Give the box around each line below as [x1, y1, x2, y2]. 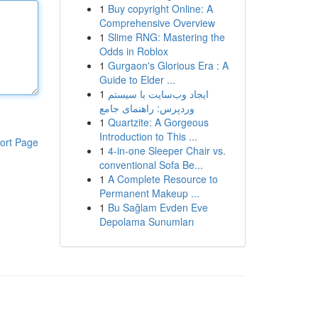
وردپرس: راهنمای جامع [99, 101, 194, 115]
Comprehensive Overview [99, 16, 215, 30]
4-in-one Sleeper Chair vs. [107, 143, 226, 158]
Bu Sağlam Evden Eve [107, 200, 208, 214]
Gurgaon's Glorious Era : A [107, 58, 229, 72]
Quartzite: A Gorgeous [107, 115, 209, 129]
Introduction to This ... [99, 129, 197, 143]
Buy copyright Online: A [107, 1, 213, 16]
